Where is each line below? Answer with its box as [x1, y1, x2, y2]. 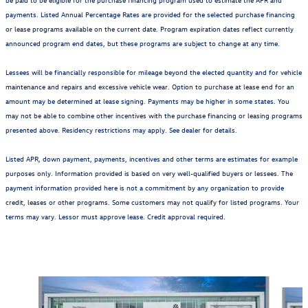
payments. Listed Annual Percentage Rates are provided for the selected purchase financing [5, 8, 295, 19]
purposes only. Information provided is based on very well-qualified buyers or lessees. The [5, 167, 293, 178]
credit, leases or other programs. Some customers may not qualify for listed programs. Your [5, 196, 299, 207]
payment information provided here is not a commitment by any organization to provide [5, 181, 284, 192]
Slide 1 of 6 [5, 276, 54, 289]
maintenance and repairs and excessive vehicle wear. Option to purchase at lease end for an [5, 80, 294, 91]
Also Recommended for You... [61, 244, 247, 263]
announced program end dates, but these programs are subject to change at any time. [5, 37, 280, 48]
